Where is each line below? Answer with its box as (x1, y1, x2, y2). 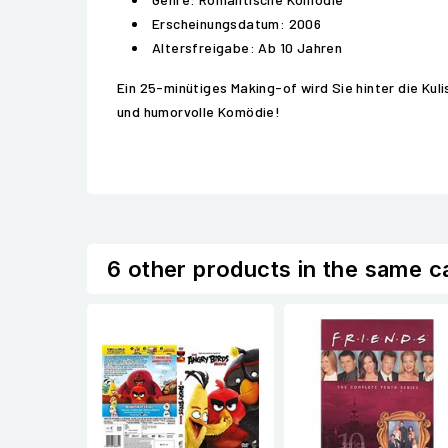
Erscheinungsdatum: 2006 (152, 15, 322, 32)
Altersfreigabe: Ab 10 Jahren (152, 39, 343, 56)
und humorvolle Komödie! (117, 103, 281, 120)
